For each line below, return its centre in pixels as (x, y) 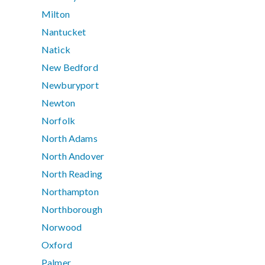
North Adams (70, 138)
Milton (56, 14)
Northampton (70, 192)
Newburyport (70, 85)
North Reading (72, 174)
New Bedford (70, 67)
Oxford (57, 245)
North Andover (73, 156)
